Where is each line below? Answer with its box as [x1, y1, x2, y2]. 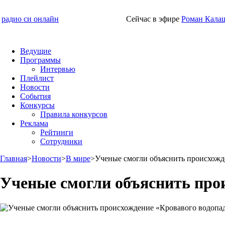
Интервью [40, 65, 75, 73]
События [20, 92, 51, 100]
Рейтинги [40, 128, 73, 137]
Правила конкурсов [40, 110, 107, 119]
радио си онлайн [2, 15, 59, 23]
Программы [20, 56, 61, 64]
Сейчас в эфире [126, 15, 179, 23]
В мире [66, 154, 90, 163]
